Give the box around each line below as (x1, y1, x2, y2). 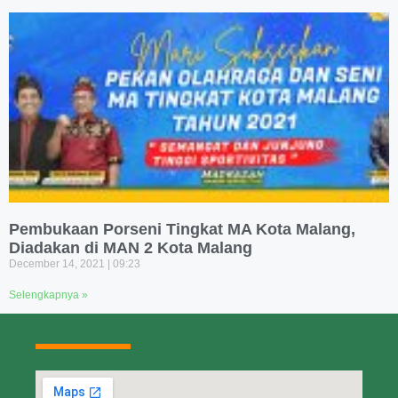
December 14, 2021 (9, 258, 107, 271)
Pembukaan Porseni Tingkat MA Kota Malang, (9, 220, 355, 239)
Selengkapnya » (9, 289, 88, 302)
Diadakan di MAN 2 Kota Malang (9, 239, 252, 258)
